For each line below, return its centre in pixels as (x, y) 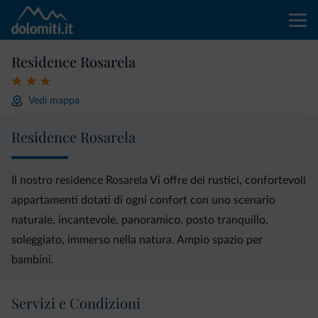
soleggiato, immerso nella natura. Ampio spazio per (137, 240)
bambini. (33, 260)
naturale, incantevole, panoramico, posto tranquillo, (140, 220)
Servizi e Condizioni (76, 303)
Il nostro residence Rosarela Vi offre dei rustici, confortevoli (159, 180)
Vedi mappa (54, 100)
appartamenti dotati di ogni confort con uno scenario (143, 200)
